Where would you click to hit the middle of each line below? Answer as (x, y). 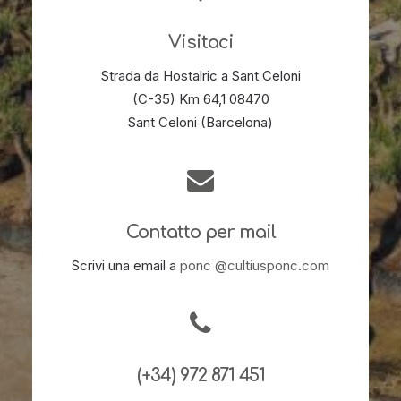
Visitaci (200, 43)
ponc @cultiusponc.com (255, 265)
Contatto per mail (200, 232)
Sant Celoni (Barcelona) (200, 122)
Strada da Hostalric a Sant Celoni (200, 76)
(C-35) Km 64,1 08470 (200, 99)
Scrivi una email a (126, 265)
